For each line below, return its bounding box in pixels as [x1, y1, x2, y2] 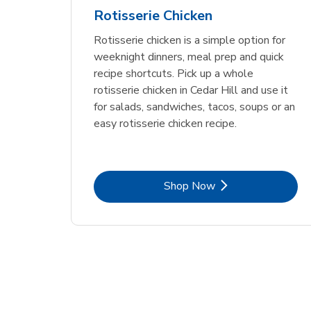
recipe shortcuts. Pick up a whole [94, 65, 254, 81]
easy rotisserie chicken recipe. [94, 115, 237, 131]
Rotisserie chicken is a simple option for [94, 32, 286, 48]
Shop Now [164, 178, 215, 194]
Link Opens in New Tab [194, 177, 308, 193]
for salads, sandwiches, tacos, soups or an [94, 99, 296, 115]
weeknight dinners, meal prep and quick [94, 49, 285, 65]
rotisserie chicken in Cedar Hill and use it [94, 82, 289, 98]
